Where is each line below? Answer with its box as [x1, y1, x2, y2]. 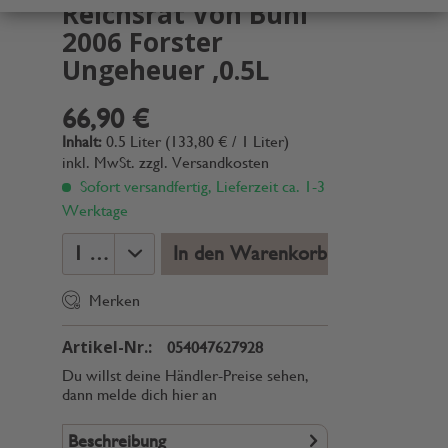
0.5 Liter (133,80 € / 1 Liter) [106, 132, 289, 151]
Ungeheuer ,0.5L [62, 52, 269, 88]
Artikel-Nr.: [62, 336, 152, 358]
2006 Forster [62, 24, 223, 60]
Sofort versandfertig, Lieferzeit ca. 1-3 [76, 177, 325, 196]
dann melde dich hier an [62, 385, 217, 404]
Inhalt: [62, 132, 106, 151]
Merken [89, 291, 140, 310]
